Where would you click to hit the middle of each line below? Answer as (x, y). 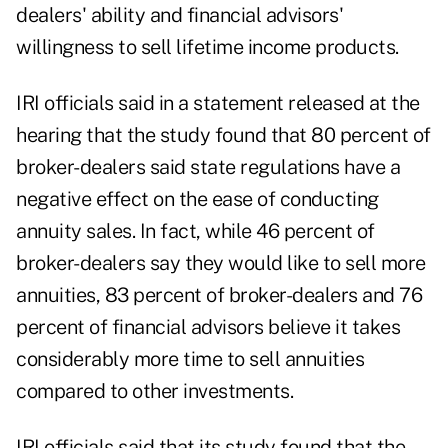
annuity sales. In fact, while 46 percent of (195, 231)
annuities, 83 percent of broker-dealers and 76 (219, 295)
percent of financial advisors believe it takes (208, 327)
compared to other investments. (154, 391)
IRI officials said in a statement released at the (218, 103)
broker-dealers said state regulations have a (208, 167)
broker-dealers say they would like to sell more (221, 263)
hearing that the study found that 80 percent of (223, 135)
